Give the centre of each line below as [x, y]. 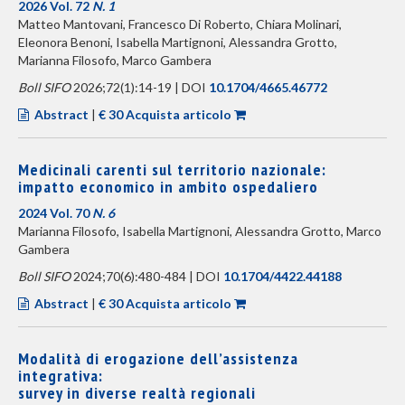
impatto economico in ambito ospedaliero [168, 187]
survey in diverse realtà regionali [137, 393]
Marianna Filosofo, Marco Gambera [115, 60]
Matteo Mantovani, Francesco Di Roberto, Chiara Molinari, [180, 24]
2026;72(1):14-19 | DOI [140, 87]
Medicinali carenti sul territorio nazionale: [172, 170]
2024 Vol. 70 [55, 213]
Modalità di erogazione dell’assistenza [158, 358]
